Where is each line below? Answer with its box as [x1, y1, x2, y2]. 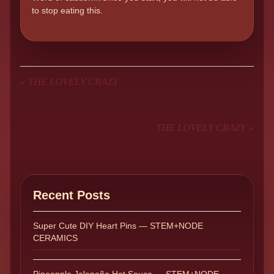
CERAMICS [33, 233, 78, 243]
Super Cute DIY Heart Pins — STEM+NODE [33, 221, 203, 231]
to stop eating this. [32, 6, 103, 16]
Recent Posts [33, 188, 110, 202]
